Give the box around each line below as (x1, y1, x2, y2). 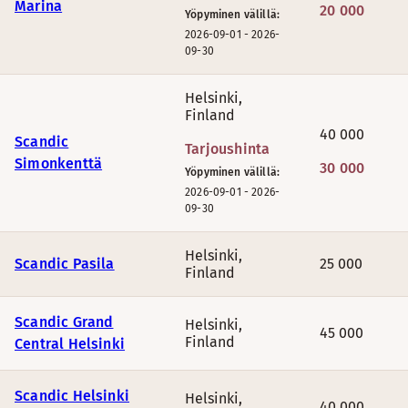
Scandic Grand (15, 313, 114, 331)
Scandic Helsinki (15, 387, 130, 404)
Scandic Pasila (15, 255, 115, 272)
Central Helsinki (15, 335, 126, 352)
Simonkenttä (15, 155, 103, 172)
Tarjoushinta (185, 140, 270, 158)
